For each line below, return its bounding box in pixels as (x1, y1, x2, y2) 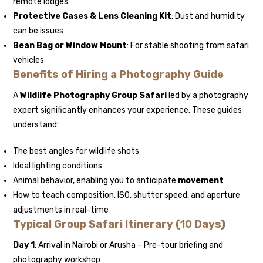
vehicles (13, 55, 45, 66)
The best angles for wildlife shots (13, 146, 140, 157)
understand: (13, 120, 59, 130)
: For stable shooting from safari (127, 41, 249, 51)
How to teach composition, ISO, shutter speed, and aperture (13, 190, 241, 201)
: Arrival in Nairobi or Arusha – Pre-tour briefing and (35, 240, 224, 251)
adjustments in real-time (13, 205, 109, 215)
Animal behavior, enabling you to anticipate (13, 176, 178, 186)
